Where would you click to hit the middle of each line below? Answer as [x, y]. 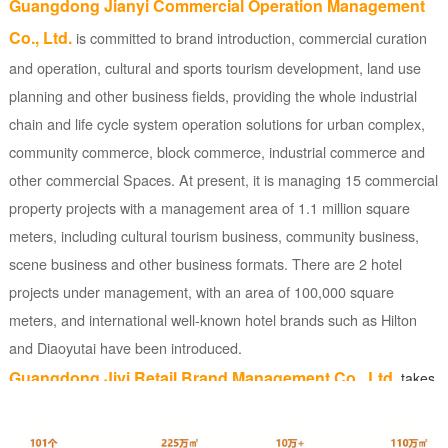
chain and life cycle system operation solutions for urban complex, [216, 124]
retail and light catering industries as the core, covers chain [194, 408]
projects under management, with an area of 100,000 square [201, 292]
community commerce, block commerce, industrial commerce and [216, 152]
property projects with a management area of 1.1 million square [209, 208]
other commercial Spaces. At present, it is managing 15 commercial [223, 180]
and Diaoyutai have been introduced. [125, 348]
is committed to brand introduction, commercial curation [251, 38]
